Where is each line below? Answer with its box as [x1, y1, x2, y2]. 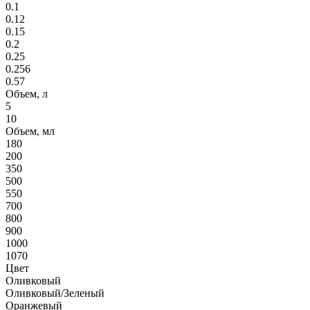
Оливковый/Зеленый [6, 286, 104, 299]
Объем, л [6, 87, 48, 100]
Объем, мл [6, 125, 55, 137]
